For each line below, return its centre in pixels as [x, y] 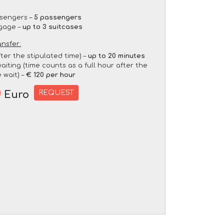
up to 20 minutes [117, 56]
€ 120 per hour [51, 75]
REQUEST [56, 92]
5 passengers [58, 17]
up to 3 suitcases [53, 27]
